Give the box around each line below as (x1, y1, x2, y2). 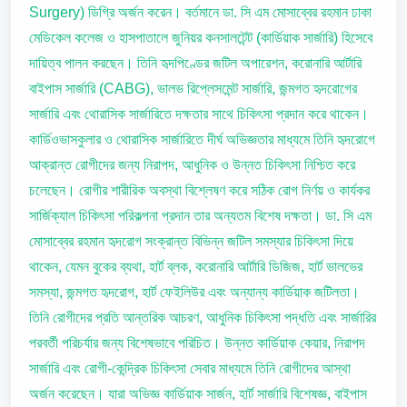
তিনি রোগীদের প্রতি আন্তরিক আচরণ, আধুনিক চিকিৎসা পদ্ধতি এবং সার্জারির (29, 310, 376, 325)
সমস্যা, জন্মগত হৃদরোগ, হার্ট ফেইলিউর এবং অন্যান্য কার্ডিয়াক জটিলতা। (29, 284, 360, 300)
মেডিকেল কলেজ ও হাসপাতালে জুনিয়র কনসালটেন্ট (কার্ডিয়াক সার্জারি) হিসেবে (29, 30, 372, 45)
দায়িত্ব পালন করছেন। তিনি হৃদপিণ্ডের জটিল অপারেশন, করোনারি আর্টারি (29, 55, 362, 71)
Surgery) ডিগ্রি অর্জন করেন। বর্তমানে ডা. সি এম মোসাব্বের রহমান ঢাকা (29, 5, 372, 20)
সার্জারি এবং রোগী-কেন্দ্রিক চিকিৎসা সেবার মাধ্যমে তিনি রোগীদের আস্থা (29, 361, 351, 376)
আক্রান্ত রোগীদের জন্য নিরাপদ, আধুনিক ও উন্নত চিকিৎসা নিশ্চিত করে (29, 157, 355, 173)
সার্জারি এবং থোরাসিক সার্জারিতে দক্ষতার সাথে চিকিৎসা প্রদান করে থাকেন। (29, 106, 369, 122)
